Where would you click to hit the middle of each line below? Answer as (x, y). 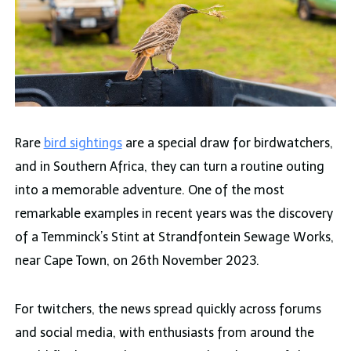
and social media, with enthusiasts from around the (164, 333)
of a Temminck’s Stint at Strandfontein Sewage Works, (174, 237)
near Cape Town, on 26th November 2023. (137, 261)
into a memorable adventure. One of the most (149, 190)
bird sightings (83, 143)
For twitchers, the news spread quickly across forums (168, 309)
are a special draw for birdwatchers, (227, 143)
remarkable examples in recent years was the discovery (174, 214)
